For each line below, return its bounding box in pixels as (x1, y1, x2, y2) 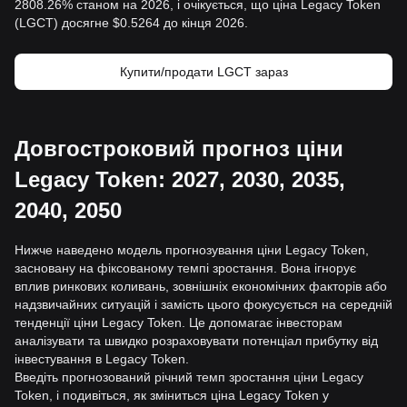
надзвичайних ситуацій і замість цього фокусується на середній (15, 297, 392, 312)
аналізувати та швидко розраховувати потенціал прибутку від (15, 333, 378, 348)
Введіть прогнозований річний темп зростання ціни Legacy (15, 370, 363, 384)
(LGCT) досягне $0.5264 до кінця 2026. (15, 15, 248, 30)
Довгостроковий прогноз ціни (15, 136, 343, 161)
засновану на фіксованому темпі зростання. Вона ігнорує (15, 261, 356, 275)
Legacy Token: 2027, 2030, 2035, (15, 167, 345, 192)
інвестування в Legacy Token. (15, 352, 189, 366)
